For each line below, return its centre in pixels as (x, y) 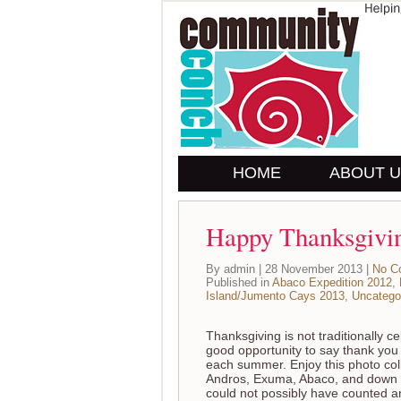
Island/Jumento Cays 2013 (275, 296)
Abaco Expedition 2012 (332, 282)
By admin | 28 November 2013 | (289, 269)
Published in (239, 282)
